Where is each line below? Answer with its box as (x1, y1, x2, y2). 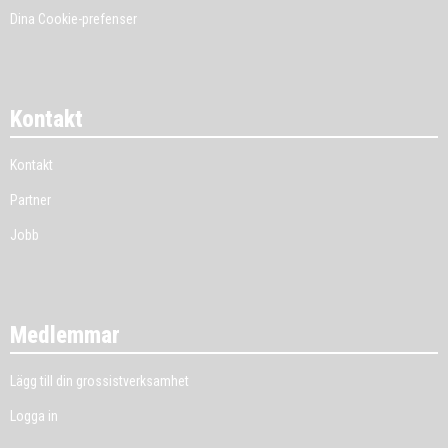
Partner (10, 192, 51, 208)
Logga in (10, 408, 58, 424)
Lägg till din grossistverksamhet (10, 373, 189, 389)
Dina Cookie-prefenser (10, 11, 137, 27)
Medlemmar (10, 322, 120, 349)
